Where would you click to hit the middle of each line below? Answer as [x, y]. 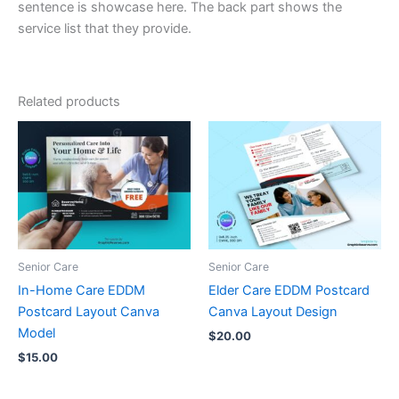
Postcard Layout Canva [89, 312]
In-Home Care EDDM [81, 291]
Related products [69, 101]
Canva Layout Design [273, 312]
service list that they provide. [105, 28]
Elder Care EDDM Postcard [289, 291]
